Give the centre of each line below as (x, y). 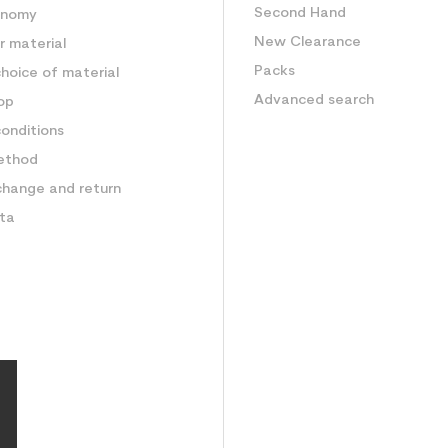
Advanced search (314, 100)
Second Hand (300, 13)
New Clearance (307, 42)
